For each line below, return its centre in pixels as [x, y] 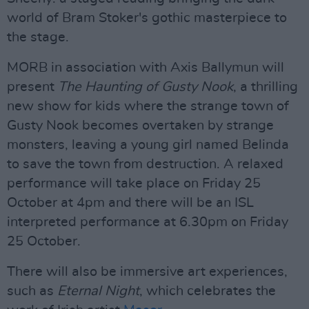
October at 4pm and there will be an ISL [130, 203]
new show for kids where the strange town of [148, 106]
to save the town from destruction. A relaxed [145, 164]
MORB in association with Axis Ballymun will [146, 68]
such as [32, 291]
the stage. [38, 37]
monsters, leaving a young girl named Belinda [148, 145]
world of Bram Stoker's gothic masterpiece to [147, 18]
